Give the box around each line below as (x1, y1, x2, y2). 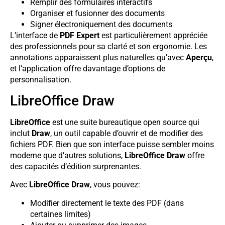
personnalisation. (10, 74, 71, 84)
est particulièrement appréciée (99, 30, 207, 40)
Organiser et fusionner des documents (30, 8, 165, 18)
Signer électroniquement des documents (30, 19, 172, 29)
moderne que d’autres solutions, (10, 151, 125, 160)
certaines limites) (30, 209, 91, 219)
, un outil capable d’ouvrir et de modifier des (50, 129, 203, 138)
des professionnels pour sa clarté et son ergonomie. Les (10, 41, 207, 51)
